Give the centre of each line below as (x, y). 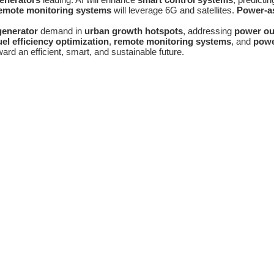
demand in (61, 31)
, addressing (209, 31)
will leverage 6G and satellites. (174, 10)
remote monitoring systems (172, 42)
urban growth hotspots (134, 31)
